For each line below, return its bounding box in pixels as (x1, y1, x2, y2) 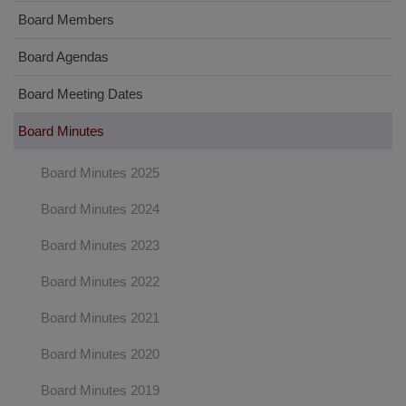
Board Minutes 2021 (41, 310, 159, 325)
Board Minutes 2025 (41, 165, 159, 180)
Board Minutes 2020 (41, 346, 159, 362)
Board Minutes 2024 (41, 201, 159, 217)
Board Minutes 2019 (41, 382, 159, 398)
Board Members (18, 12, 114, 27)
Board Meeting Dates (18, 86, 143, 101)
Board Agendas (18, 49, 109, 64)
